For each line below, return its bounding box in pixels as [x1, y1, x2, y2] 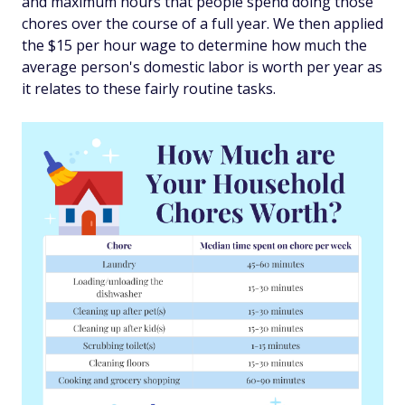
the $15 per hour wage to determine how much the [22, 35, 367, 55]
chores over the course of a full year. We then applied [22, 14, 383, 33]
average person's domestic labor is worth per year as [22, 57, 382, 77]
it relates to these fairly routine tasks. [22, 79, 276, 99]
